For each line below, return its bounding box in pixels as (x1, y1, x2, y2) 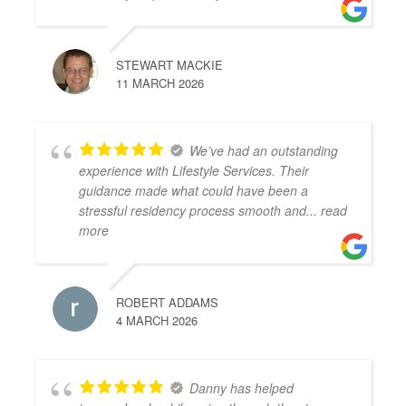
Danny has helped (189, 379, 295, 397)
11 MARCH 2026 (116, 74, 205, 92)
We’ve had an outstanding (189, 141, 339, 159)
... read (306, 201, 348, 219)
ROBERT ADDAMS (116, 294, 219, 311)
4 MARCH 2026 (116, 312, 198, 329)
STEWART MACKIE (116, 56, 224, 73)
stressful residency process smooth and (79, 201, 307, 219)
